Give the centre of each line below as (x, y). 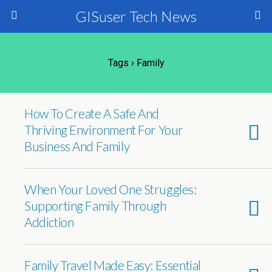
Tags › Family (136, 63)
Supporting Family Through (95, 206)
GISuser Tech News (136, 16)
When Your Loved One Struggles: (110, 189)
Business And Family (77, 146)
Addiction (49, 222)
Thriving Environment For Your (104, 130)
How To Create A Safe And (92, 113)
